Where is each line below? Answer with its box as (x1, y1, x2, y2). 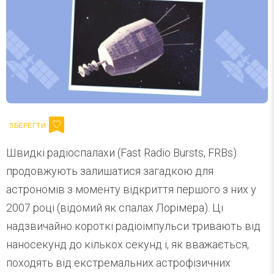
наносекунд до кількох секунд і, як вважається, (6, 238, 249, 251)
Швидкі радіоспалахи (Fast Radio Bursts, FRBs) (6, 146, 237, 160)
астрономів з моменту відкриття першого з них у (6, 183, 256, 196)
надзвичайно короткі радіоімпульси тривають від (6, 220, 261, 233)
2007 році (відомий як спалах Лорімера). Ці (6, 201, 223, 215)
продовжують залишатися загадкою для (6, 165, 213, 178)
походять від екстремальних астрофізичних (6, 256, 231, 270)
